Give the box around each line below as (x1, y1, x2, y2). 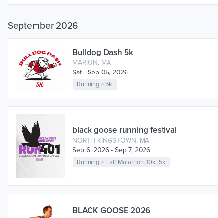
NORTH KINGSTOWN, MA (73, 136, 149, 145)
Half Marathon (105, 158, 144, 166)
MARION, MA (73, 58, 111, 67)
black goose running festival (73, 125, 177, 135)
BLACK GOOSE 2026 (73, 205, 150, 216)
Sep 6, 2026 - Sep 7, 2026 (73, 145, 150, 154)
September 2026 (8, 20, 78, 32)
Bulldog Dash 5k (73, 47, 133, 58)
